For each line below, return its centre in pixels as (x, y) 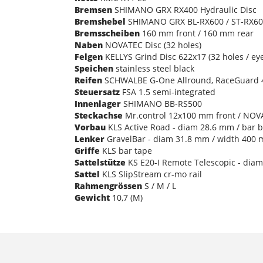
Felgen (89, 56)
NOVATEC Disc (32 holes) (152, 45)
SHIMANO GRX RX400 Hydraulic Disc (184, 9)
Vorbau (90, 127)
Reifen (88, 80)
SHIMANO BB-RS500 (161, 103)
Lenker (90, 139)
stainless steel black (154, 68)
